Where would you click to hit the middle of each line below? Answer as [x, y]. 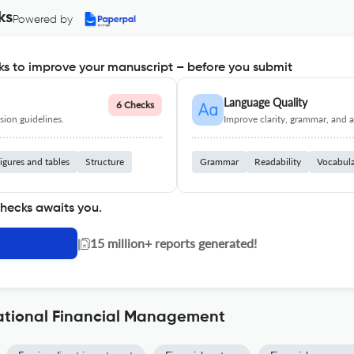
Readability [278, 162]
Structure [105, 162]
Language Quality [265, 102]
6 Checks [135, 105]
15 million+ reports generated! [173, 243]
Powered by [43, 20]
